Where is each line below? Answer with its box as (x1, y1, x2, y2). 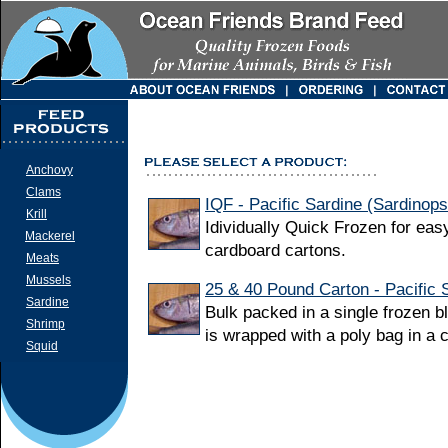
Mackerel (25, 229, 75, 243)
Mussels (26, 273, 71, 287)
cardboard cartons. (205, 240, 346, 260)
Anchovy (26, 163, 73, 177)
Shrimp (26, 317, 65, 331)
